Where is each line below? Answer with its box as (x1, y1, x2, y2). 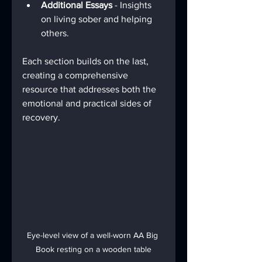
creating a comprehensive (22, 70, 130, 80)
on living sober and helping (41, 14, 154, 24)
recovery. (22, 112, 60, 122)
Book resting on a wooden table (36, 244, 151, 254)
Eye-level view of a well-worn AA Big (27, 230, 160, 240)
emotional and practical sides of (22, 98, 154, 108)
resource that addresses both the (22, 84, 158, 94)
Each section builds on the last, (22, 56, 151, 66)
